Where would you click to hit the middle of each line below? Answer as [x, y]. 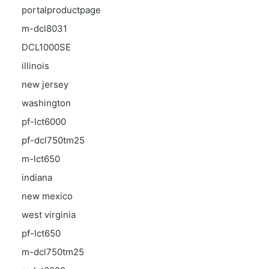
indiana [37, 177]
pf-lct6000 [44, 122]
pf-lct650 [41, 233]
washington [46, 103]
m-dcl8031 [44, 29]
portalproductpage [61, 10]
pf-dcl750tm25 [53, 140]
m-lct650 [41, 159]
